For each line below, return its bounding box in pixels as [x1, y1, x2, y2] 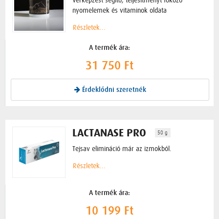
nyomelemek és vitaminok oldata [72, 6, 167, 14]
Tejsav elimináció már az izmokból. [72, 145, 172, 153]
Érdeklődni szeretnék [80, 87, 146, 94]
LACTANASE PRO [72, 127, 147, 140]
